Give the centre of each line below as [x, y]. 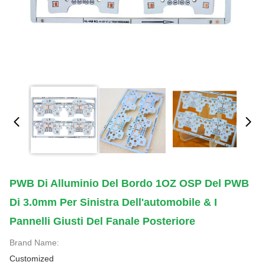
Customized [32, 258]
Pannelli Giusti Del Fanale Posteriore [102, 221]
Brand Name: [34, 243]
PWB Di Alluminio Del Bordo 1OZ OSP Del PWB [129, 183]
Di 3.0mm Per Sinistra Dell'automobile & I [113, 202]
